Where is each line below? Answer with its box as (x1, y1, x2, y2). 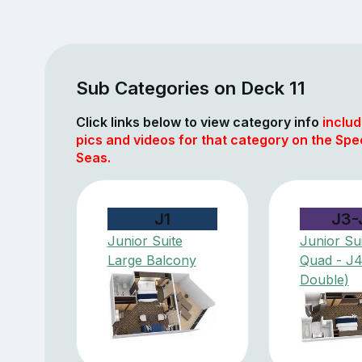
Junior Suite (107, 232, 183, 249)
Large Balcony (107, 251, 196, 268)
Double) (299, 271, 349, 288)
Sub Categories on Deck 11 (75, 76, 305, 99)
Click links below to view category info (75, 113, 322, 130)
